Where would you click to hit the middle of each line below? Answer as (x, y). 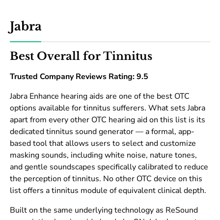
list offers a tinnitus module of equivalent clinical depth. (108, 191)
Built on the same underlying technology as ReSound (104, 210)
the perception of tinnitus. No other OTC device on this (106, 179)
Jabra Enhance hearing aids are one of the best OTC (100, 96)
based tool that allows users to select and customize (103, 144)
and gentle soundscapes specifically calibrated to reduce (109, 167)
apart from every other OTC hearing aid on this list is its (108, 120)
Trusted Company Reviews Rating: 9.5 (79, 77)
